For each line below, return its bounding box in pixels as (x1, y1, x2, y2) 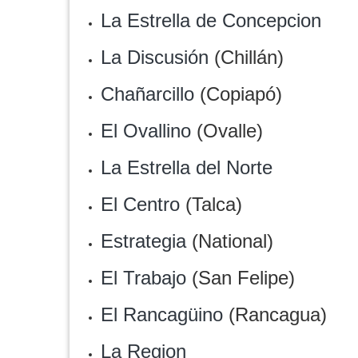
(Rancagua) (223, 304, 327, 325)
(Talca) (180, 193, 242, 215)
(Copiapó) (194, 83, 282, 105)
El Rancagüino (101, 304, 223, 325)
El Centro (101, 193, 180, 215)
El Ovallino (101, 120, 191, 141)
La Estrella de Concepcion (101, 10, 321, 31)
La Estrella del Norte (101, 157, 272, 178)
